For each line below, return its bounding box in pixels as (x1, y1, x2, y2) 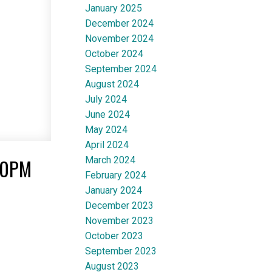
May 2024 (85, 123, 128, 135)
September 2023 (85, 245, 157, 257)
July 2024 (85, 93, 127, 105)
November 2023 (85, 214, 154, 226)
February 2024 (85, 169, 147, 181)
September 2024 (85, 63, 157, 75)
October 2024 (85, 47, 144, 59)
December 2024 (85, 17, 154, 29)
